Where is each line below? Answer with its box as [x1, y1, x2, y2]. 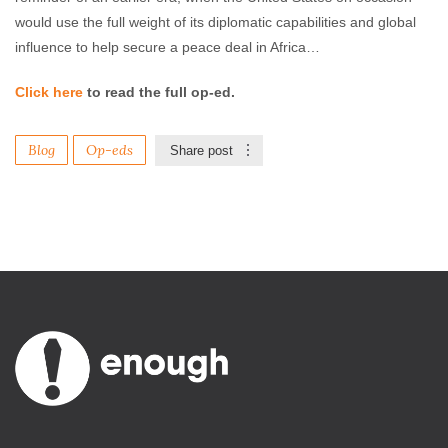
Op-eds [86, 141, 133, 159]
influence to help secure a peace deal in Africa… [15, 39, 320, 55]
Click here [15, 84, 83, 100]
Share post [170, 143, 233, 158]
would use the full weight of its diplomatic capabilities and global [15, 14, 416, 30]
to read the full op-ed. [83, 84, 235, 100]
